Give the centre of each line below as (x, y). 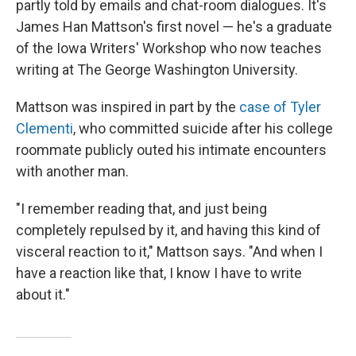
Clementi (44, 128)
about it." (43, 294)
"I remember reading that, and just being (141, 209)
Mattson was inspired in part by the (128, 107)
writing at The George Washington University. (157, 70)
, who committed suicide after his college (203, 128)
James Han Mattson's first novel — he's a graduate (174, 27)
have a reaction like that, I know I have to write (159, 273)
